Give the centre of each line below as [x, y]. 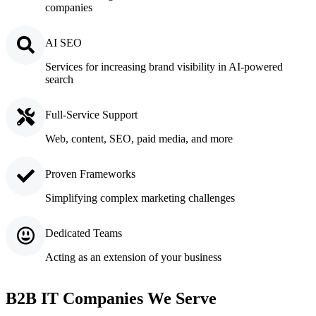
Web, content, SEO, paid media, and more [139, 138]
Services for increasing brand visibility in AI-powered [164, 66]
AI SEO [64, 42]
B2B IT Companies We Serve [111, 298]
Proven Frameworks [91, 174]
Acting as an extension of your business [134, 257]
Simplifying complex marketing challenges [140, 197]
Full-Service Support [92, 114]
